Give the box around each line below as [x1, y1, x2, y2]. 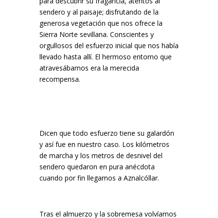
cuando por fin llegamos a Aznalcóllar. [39, 173, 159, 182]
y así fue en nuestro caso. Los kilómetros [39, 140, 169, 149]
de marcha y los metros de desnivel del [39, 151, 163, 160]
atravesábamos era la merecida [39, 63, 139, 73]
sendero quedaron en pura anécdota [39, 162, 155, 171]
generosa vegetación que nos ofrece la [39, 18, 163, 28]
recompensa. [39, 74, 80, 84]
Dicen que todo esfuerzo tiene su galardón [39, 128, 174, 138]
